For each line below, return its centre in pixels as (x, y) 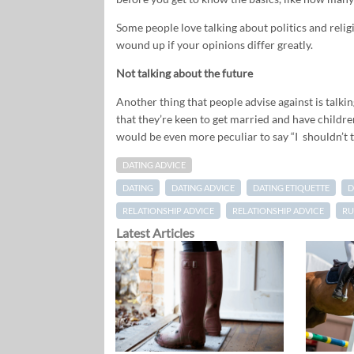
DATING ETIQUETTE (291, 187)
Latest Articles (155, 232)
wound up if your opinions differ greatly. (215, 44)
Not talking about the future (185, 73)
